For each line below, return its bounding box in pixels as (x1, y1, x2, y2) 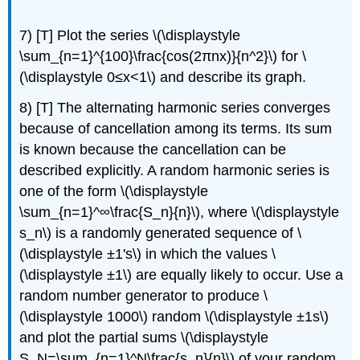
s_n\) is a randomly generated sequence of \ (19, 225, 302, 242)
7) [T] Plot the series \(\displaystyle (19, 27, 241, 43)
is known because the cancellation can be (19, 141, 287, 158)
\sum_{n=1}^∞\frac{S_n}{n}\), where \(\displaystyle (19, 204, 340, 221)
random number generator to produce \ (19, 288, 268, 305)
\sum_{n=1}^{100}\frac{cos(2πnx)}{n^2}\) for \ (19, 47, 307, 64)
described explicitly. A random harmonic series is (19, 162, 330, 179)
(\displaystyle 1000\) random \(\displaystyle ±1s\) (19, 309, 329, 325)
